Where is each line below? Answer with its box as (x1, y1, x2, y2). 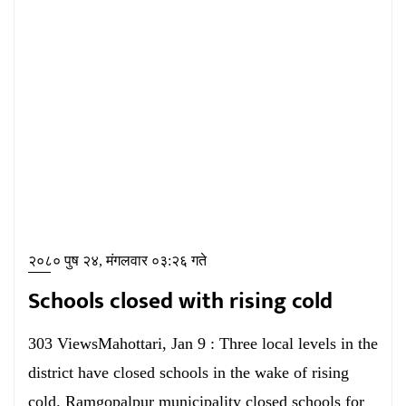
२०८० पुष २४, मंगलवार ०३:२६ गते (28, 253, 207, 268)
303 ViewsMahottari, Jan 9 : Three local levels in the (28, 334, 378, 353)
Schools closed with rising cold (28, 283, 333, 320)
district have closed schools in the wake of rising (28, 363, 349, 382)
